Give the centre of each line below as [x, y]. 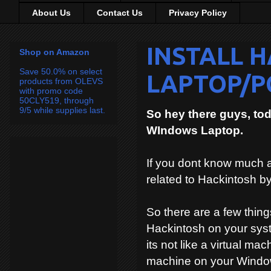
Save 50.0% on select [61, 71]
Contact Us [120, 13]
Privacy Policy [198, 13]
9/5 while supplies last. [62, 110]
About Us [51, 13]
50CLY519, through [57, 100]
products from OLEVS [61, 81]
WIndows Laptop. [195, 130]
